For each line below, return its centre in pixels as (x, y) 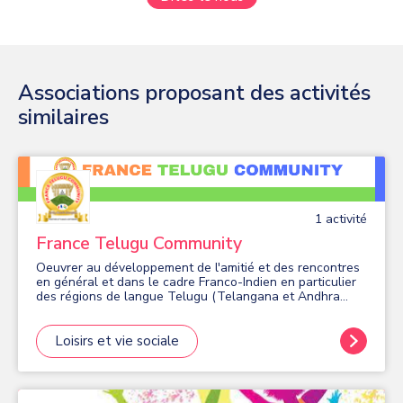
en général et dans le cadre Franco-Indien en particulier (196, 282)
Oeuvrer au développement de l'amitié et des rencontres (198, 267)
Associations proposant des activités (194, 92)
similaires (63, 116)
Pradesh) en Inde (84, 310)
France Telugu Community (139, 243)
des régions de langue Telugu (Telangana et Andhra (188, 296)
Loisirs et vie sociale (117, 340)
